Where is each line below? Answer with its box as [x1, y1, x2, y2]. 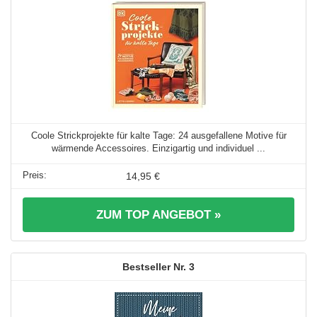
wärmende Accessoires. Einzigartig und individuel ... [52, 142, 265, 154]
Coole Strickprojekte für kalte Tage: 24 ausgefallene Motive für [30, 129, 287, 141]
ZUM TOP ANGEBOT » [96, 207, 221, 221]
